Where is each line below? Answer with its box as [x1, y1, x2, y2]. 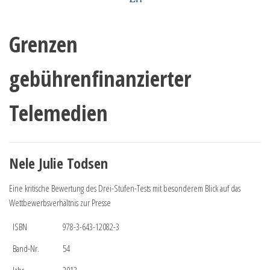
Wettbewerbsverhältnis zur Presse [9, 196, 111, 209]
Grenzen [9, 29, 78, 59]
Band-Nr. [13, 242, 39, 254]
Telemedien [9, 98, 108, 128]
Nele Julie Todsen [9, 152, 108, 173]
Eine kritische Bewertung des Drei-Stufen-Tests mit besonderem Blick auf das [9, 181, 240, 194]
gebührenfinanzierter [9, 63, 191, 93]
